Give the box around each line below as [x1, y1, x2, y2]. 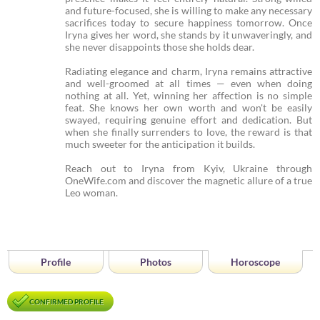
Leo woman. [65, 186, 118, 199]
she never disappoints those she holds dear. [65, 41, 254, 53]
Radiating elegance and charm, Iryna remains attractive [65, 65, 312, 77]
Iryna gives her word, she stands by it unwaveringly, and [65, 29, 312, 41]
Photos [140, 256, 171, 268]
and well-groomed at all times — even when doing [65, 77, 312, 89]
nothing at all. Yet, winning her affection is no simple [65, 89, 312, 101]
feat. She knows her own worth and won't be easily [65, 101, 312, 114]
